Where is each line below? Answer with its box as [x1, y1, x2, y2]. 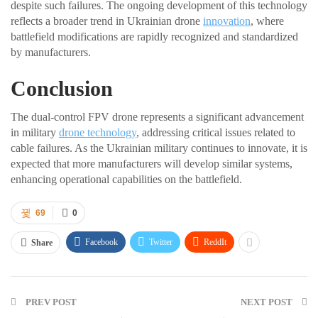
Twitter [149, 236, 172, 247]
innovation [203, 14, 251, 27]
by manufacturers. [11, 45, 91, 58]
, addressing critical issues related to [136, 126, 295, 138]
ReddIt [204, 236, 226, 247]
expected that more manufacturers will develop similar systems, [11, 157, 292, 170]
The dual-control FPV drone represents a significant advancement [11, 110, 304, 123]
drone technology [59, 126, 136, 138]
